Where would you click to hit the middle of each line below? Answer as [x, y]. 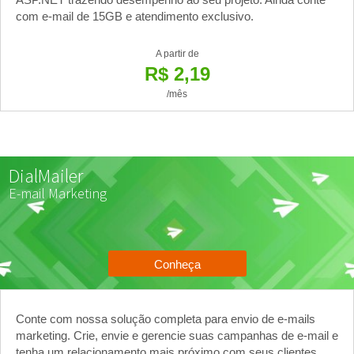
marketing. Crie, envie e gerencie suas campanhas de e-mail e [177, 335]
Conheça [177, 264]
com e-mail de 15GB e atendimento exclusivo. [135, 16]
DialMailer [46, 175]
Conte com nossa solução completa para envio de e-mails [166, 318]
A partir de [177, 53]
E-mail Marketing [58, 193]
